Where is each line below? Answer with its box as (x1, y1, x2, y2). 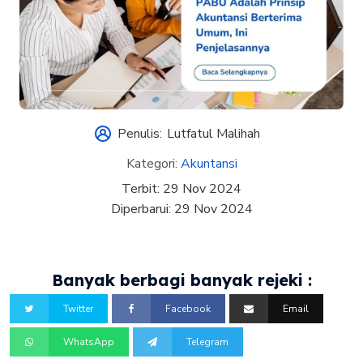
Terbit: (122, 179, 163, 198)
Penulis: (117, 124, 163, 143)
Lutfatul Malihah (166, 124, 260, 143)
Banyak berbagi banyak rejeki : (51, 269, 312, 290)
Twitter (63, 302, 94, 316)
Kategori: (126, 154, 181, 173)
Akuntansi (180, 154, 237, 173)
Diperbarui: (110, 199, 174, 218)
